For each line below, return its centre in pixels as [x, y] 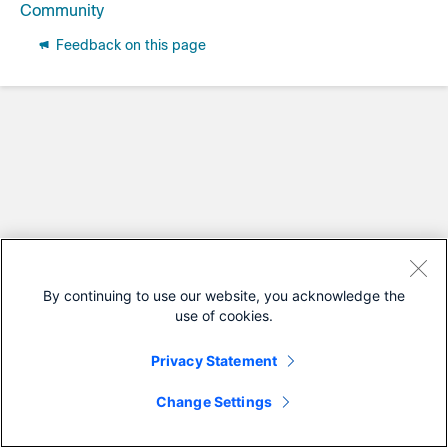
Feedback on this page [129, 45]
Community [62, 10]
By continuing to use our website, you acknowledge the [224, 295]
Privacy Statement [214, 360]
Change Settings [214, 401]
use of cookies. [224, 315]
